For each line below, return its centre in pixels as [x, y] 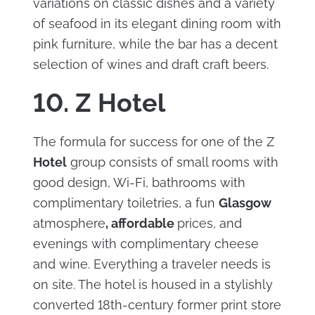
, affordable [141, 223]
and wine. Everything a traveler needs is [152, 264]
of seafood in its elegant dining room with [157, 23]
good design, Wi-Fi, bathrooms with [139, 182]
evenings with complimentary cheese [146, 243]
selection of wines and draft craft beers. [150, 64]
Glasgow [245, 202]
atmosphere [69, 223]
